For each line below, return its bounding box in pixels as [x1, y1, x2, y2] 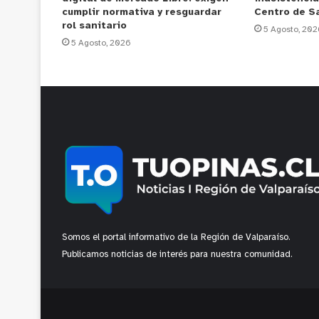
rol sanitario [62, 21, 127, 32]
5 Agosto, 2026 [71, 38, 131, 48]
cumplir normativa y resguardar [62, 7, 221, 19]
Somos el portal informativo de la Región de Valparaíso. [62, 233, 291, 243]
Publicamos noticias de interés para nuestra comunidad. [62, 250, 293, 260]
